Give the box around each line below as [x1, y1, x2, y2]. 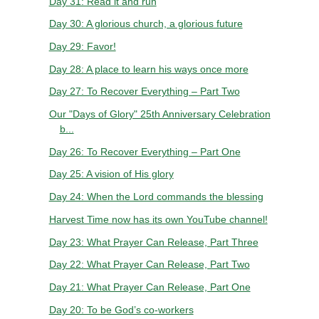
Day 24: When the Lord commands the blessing [48, 191, 263, 203]
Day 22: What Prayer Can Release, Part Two [48, 258, 250, 271]
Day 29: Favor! [48, 40, 116, 52]
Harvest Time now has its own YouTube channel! [48, 213, 268, 225]
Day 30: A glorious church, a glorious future [48, 18, 243, 30]
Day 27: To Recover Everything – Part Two [48, 85, 240, 98]
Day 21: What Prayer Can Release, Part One [48, 281, 251, 293]
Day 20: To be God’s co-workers [48, 303, 194, 315]
